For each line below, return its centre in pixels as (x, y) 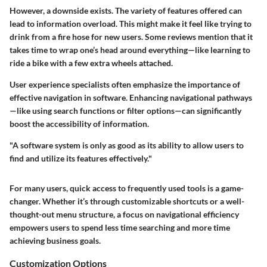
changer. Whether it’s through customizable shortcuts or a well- (127, 201)
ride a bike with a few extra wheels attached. (91, 63)
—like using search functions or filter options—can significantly (125, 111)
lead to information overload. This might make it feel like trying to (131, 24)
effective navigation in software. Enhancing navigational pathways (131, 98)
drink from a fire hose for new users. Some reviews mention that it (131, 37)
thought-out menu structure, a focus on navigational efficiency (124, 215)
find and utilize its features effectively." (81, 159)
